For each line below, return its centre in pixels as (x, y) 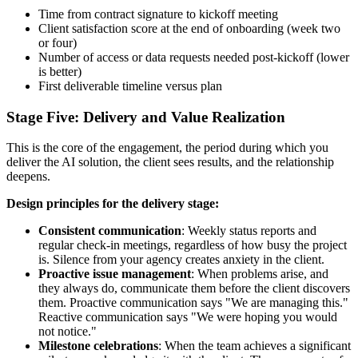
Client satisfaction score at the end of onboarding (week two (189, 28)
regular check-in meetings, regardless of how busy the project (193, 245)
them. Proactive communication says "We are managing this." (193, 303)
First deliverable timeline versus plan (130, 86)
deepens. (28, 177)
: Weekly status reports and (249, 231)
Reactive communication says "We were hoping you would (188, 317)
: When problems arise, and (260, 274)
